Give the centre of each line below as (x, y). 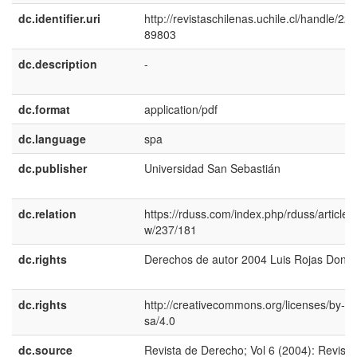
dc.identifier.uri (59, 18)
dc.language (52, 139)
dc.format (44, 109)
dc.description (58, 64)
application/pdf (181, 109)
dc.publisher (53, 168)
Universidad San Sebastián (212, 168)
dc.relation (47, 214)
